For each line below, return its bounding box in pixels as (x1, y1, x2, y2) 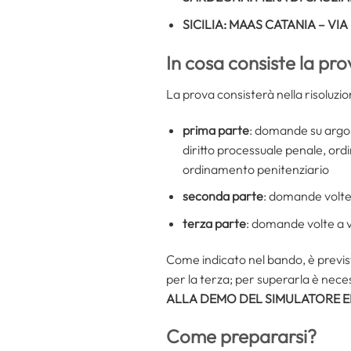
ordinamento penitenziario (182, 161, 329, 177)
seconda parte (182, 188, 263, 204)
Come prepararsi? (166, 324, 317, 349)
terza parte (182, 215, 246, 231)
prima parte (182, 121, 249, 138)
